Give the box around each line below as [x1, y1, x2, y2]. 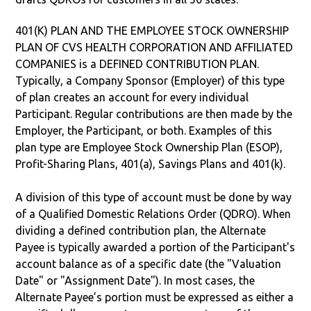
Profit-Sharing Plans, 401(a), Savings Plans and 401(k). [15, 157, 286, 170]
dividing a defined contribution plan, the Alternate [15, 224, 267, 237]
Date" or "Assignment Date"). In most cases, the [15, 274, 255, 287]
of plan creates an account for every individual [15, 90, 249, 103]
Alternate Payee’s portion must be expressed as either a [15, 290, 294, 303]
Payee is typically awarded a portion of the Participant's [15, 240, 296, 253]
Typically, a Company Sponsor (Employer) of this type [15, 74, 285, 87]
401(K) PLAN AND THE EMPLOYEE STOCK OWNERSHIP [15, 24, 289, 37]
